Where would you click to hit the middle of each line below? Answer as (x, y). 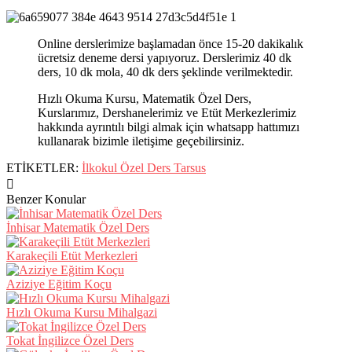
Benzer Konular (46, 199)
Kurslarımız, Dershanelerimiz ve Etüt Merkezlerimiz (167, 112)
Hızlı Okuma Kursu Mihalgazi (82, 312)
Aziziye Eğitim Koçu (59, 284)
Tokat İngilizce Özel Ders (70, 340)
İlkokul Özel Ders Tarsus (144, 167)
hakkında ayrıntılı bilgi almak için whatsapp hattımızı (169, 126)
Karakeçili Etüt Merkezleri (72, 255)
